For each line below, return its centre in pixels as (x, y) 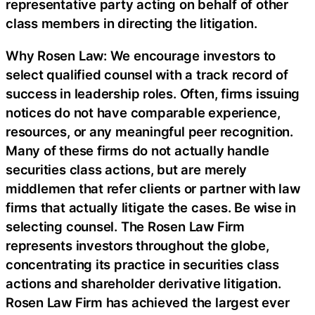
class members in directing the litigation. (131, 24)
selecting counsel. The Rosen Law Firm (125, 226)
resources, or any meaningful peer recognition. (149, 131)
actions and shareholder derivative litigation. (143, 283)
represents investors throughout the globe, (137, 245)
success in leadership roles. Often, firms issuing (153, 93)
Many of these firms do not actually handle (137, 150)
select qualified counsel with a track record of (147, 74)
